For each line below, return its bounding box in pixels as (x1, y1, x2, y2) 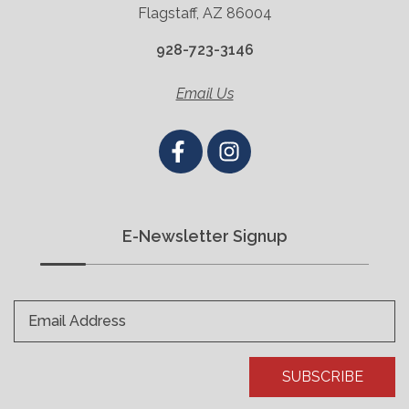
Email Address (28, 311, 126, 330)
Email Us (175, 84, 234, 102)
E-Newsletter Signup (121, 225, 288, 246)
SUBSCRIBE (281, 367, 363, 385)
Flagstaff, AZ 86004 (137, 4, 272, 22)
